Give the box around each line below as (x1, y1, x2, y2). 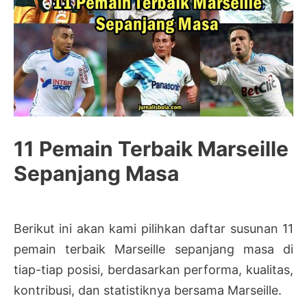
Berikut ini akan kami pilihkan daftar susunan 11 (14, 221, 293, 236)
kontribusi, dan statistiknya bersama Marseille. (14, 282, 282, 297)
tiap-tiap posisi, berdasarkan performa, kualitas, (14, 262, 293, 277)
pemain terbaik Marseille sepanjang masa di (14, 241, 293, 256)
